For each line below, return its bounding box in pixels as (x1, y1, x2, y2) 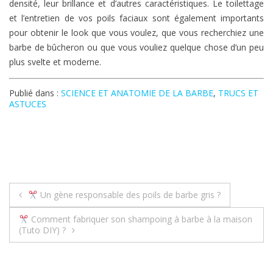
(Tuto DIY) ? (19, 224, 66, 236)
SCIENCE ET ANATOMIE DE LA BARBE (61, 87, 213, 99)
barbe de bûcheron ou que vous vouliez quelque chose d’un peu (9, 41, 264, 54)
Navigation (9, 181, 113, 209)
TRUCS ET (218, 87, 258, 99)
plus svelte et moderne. (9, 56, 101, 68)
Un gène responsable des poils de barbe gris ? (37, 189, 221, 201)
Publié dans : (9, 87, 61, 99)
